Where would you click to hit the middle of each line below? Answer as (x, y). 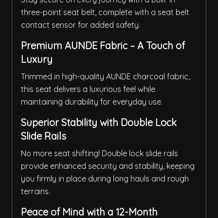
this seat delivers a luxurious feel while (88, 89)
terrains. (36, 191)
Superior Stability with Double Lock (99, 123)
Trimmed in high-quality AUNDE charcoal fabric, (105, 77)
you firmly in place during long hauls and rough (105, 179)
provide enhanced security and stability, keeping (108, 166)
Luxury (37, 59)
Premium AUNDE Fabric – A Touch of (103, 46)
